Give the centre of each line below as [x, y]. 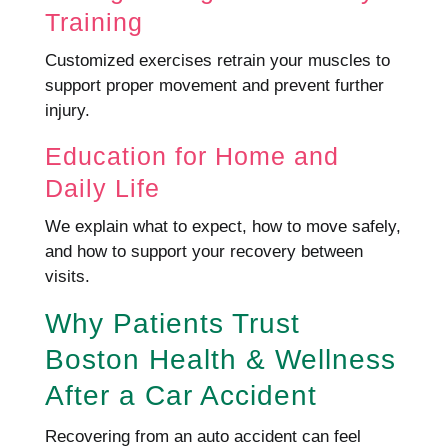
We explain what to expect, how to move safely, [222, 226]
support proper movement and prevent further [214, 85]
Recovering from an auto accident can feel [202, 436]
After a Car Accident [180, 395]
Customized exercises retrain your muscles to [217, 60]
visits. [67, 276]
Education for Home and [191, 156]
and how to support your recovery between [203, 251]
